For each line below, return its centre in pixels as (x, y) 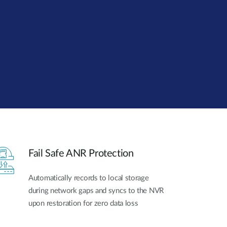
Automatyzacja (35, 35)
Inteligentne (31, 58)
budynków (29, 44)
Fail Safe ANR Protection (81, 154)
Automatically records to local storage (89, 178)
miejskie (25, 75)
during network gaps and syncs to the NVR (96, 191)
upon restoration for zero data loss (83, 204)
